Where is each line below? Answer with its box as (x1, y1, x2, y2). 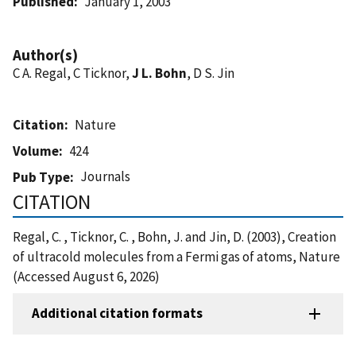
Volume (13, 141, 59, 160)
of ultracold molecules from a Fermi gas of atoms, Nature (13, 247, 340, 265)
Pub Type (13, 168, 70, 186)
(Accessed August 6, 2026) (13, 267, 160, 285)
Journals (80, 167, 131, 185)
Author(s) (13, 44, 78, 64)
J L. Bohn (132, 64, 187, 82)
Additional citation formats (32, 304, 203, 323)
